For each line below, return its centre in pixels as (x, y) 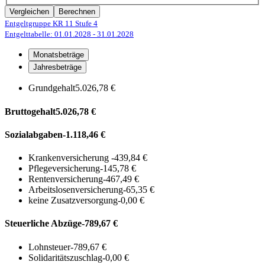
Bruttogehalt (30, 111)
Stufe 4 (85, 24)
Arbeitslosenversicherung (76, 190)
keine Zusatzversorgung (73, 201)
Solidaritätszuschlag (65, 257)
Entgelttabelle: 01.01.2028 (49, 34)
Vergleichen (29, 12)
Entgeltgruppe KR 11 (39, 24)
